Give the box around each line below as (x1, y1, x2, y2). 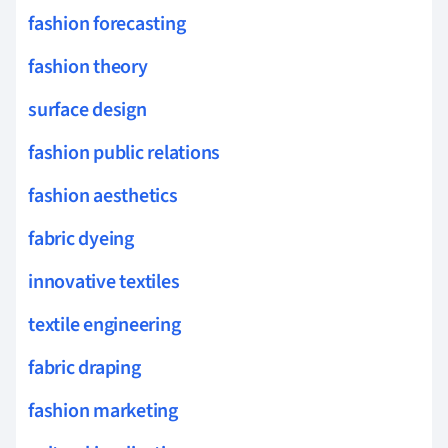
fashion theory (28, 52, 148, 81)
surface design (28, 95, 147, 124)
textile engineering (28, 310, 181, 339)
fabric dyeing (28, 224, 134, 253)
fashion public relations (28, 138, 221, 167)
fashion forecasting (28, 9, 186, 38)
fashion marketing (28, 396, 178, 425)
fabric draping (28, 353, 141, 382)
